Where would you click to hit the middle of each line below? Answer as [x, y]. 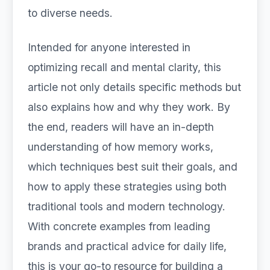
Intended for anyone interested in [109, 47]
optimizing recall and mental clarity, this [124, 67]
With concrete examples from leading [119, 226]
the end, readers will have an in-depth [121, 127]
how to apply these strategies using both [127, 187]
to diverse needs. [70, 13]
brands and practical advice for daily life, [127, 246]
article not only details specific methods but [134, 87]
